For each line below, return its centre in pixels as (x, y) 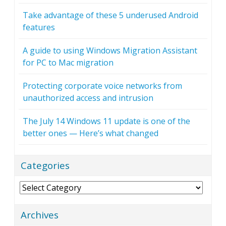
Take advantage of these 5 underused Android (110, 15)
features (39, 27)
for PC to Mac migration (68, 63)
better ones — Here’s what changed (91, 133)
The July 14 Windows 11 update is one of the (106, 121)
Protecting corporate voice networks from (102, 86)
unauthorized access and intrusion (88, 98)
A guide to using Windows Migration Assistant (110, 51)
